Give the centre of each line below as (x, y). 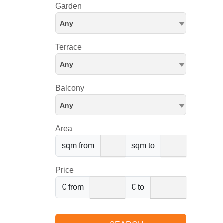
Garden (68, 6)
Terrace (68, 47)
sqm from (78, 146)
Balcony (70, 88)
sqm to (143, 146)
